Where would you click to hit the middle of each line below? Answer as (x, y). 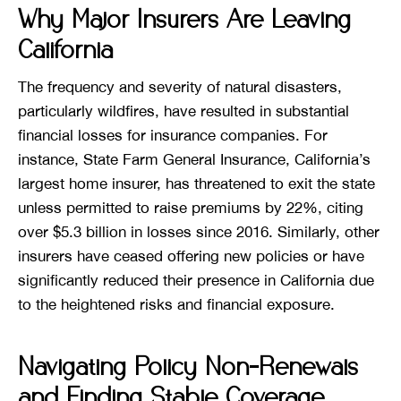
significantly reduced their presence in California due (196, 281)
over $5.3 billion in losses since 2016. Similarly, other (199, 232)
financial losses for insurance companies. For (173, 136)
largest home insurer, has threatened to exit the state (196, 184)
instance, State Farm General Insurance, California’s (194, 160)
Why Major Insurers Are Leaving (184, 21)
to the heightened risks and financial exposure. (176, 305)
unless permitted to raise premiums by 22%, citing (191, 208)
